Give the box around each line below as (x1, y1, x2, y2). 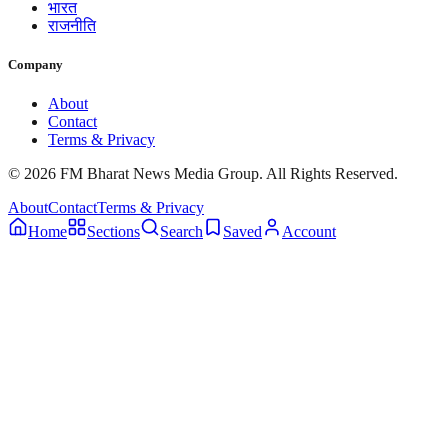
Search (160, 223, 203, 241)
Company (8, 57, 63, 73)
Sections (87, 223, 140, 241)
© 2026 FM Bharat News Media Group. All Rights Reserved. (8, 165, 398, 183)
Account (282, 223, 336, 241)
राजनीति (48, 16, 96, 34)
